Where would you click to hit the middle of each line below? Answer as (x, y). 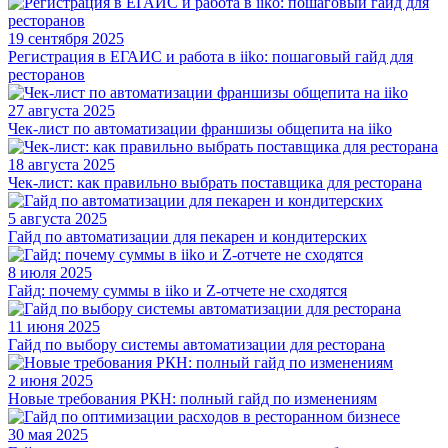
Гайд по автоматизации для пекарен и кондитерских (187, 237)
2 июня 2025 (50, 381)
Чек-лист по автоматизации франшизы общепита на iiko (200, 129)
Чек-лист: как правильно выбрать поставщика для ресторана (215, 183)
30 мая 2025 (48, 435)
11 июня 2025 (54, 327)
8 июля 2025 (50, 273)
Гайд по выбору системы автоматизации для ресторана (196, 345)
